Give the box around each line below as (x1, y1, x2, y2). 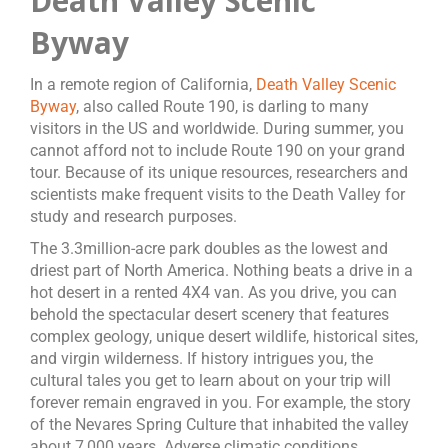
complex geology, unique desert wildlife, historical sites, (30, 327, 418, 346)
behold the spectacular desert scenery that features (30, 305, 389, 324)
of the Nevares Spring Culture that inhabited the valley (30, 415, 409, 434)
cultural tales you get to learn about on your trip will (30, 371, 391, 390)
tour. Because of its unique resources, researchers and (30, 163, 408, 182)
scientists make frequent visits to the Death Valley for (30, 185, 405, 204)
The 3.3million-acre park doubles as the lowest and (30, 239, 388, 258)
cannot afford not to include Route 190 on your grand (30, 141, 405, 160)
